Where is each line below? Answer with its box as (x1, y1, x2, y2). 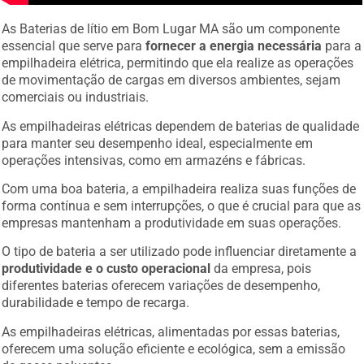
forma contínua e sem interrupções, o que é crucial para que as (2, 193, 362, 210)
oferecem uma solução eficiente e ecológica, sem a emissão (2, 336, 346, 353)
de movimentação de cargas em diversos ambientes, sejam (2, 68, 341, 84)
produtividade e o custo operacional (2, 257, 211, 273)
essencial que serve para (2, 34, 146, 50)
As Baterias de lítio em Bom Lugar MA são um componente (2, 17, 340, 33)
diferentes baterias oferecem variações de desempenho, (2, 274, 321, 290)
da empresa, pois (210, 257, 312, 273)
